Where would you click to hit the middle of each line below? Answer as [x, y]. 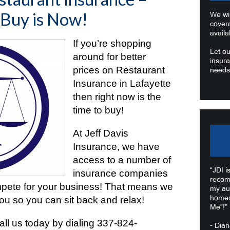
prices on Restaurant [119, 70]
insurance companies [120, 173]
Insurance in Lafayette [122, 83]
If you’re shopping [112, 43]
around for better [109, 57]
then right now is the [117, 97]
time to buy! [100, 110]
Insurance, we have [116, 147]
